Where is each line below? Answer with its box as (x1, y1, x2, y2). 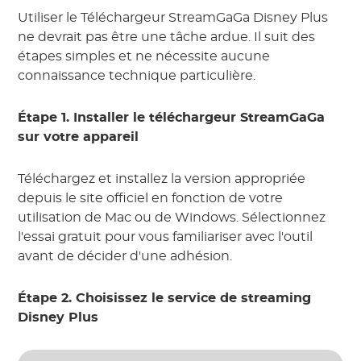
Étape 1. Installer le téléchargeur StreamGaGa (18, 111, 326, 124)
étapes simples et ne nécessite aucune (18, 50, 271, 63)
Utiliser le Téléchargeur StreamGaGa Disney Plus (18, 11, 329, 24)
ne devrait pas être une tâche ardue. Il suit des (18, 31, 316, 44)
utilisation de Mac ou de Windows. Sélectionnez (18, 211, 326, 224)
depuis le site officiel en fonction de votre (18, 192, 284, 205)
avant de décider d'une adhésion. (18, 250, 233, 263)
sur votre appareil (18, 131, 139, 143)
